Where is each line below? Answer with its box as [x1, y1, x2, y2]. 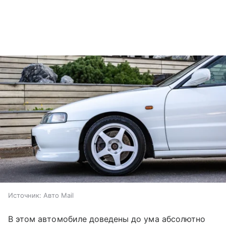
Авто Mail [43, 191, 74, 200]
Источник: [8, 191, 41, 200]
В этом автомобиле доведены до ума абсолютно [8, 214, 206, 224]
